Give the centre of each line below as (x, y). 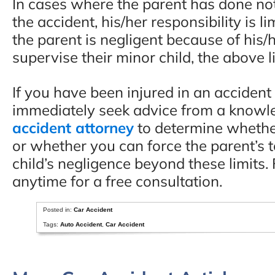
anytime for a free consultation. (117, 181)
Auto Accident (81, 224)
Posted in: (59, 209)
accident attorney (73, 127)
